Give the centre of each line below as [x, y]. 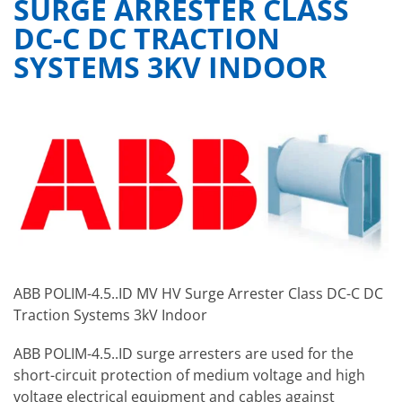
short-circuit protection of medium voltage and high [189, 375]
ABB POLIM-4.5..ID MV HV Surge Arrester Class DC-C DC [198, 293]
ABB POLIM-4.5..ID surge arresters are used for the [184, 353]
